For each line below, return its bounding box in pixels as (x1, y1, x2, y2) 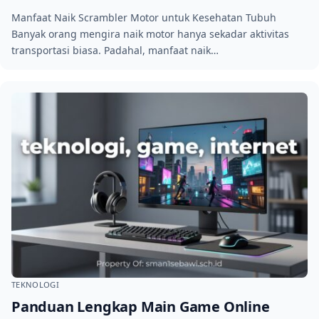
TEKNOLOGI (11, 279, 60, 291)
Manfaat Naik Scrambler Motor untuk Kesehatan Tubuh (11, 10, 276, 24)
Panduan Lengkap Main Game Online (11, 297, 270, 317)
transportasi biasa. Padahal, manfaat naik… (11, 43, 219, 57)
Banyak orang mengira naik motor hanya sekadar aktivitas (11, 26, 289, 41)
